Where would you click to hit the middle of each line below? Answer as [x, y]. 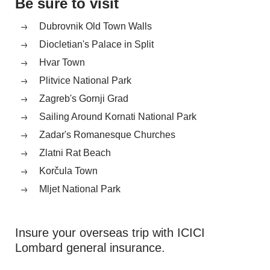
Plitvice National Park [85, 80]
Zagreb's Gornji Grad [84, 99]
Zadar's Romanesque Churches [107, 135]
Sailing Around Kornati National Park [118, 117]
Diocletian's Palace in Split [96, 44]
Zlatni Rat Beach [75, 153]
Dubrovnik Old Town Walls [96, 26]
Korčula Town [68, 171]
